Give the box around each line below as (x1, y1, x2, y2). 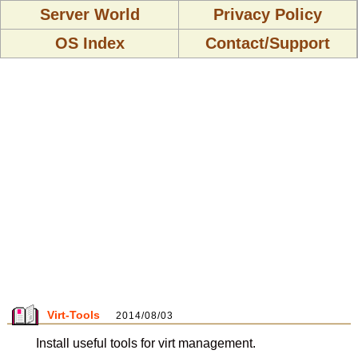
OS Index (54, 34, 125, 52)
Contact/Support (205, 34, 330, 52)
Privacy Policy (213, 6, 322, 23)
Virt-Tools (47, 308, 100, 321)
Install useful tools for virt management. (35, 336, 256, 350)
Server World (39, 6, 140, 23)
